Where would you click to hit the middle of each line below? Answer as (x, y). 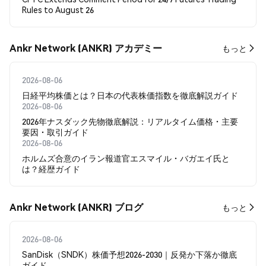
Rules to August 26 (58, 9)
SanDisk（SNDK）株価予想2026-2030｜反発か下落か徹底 (129, 254)
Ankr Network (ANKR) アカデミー (86, 48)
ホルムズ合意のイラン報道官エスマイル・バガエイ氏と (126, 158)
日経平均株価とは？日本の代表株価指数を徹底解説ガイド (130, 95)
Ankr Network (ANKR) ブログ (76, 207)
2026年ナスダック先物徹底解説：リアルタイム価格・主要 (130, 121)
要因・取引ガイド (55, 132)
